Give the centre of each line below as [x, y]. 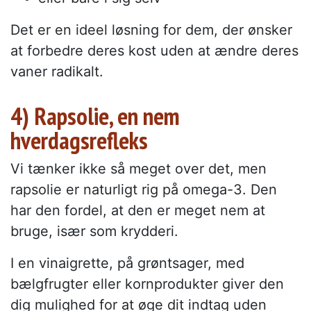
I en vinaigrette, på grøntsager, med [127, 263]
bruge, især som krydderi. [94, 231]
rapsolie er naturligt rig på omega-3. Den [144, 189]
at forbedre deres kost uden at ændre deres [154, 50]
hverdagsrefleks [79, 140]
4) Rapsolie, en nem [95, 116]
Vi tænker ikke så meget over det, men [138, 168]
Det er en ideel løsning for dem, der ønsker [151, 30]
